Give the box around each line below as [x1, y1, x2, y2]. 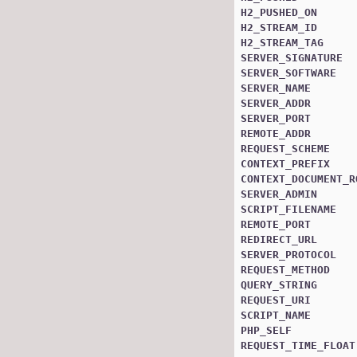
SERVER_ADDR [241, 96, 311, 109]
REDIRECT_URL [241, 233, 317, 245]
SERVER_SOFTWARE [241, 66, 336, 79]
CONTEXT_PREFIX [241, 157, 330, 170]
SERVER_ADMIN [241, 187, 317, 200]
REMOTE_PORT [241, 218, 311, 230]
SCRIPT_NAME [241, 308, 311, 321]
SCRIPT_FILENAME [241, 202, 336, 215]
